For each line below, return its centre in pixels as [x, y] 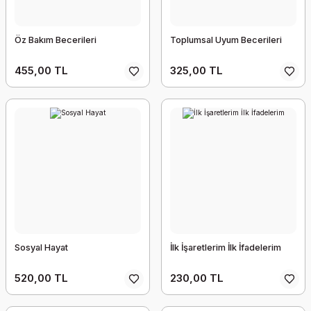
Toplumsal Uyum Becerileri [226, 40]
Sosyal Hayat [41, 247]
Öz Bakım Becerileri [56, 40]
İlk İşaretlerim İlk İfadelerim [226, 247]
